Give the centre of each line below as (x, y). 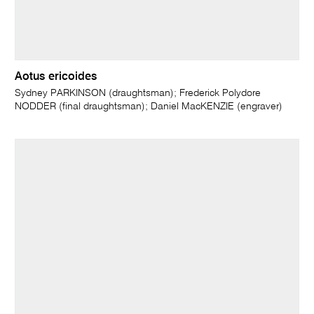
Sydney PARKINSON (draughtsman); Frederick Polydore (138, 93)
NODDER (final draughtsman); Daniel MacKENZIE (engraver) (149, 107)
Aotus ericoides (56, 77)
